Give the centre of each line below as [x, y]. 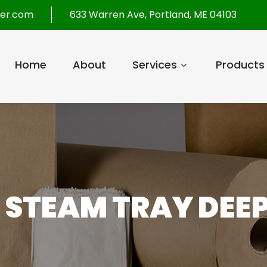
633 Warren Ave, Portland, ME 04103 [153, 15]
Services [154, 65]
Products [240, 65]
